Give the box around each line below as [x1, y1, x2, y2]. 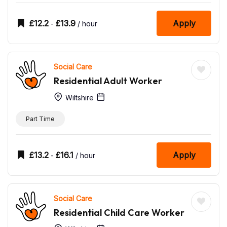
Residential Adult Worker [54, 74, 162, 87]
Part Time [26, 115, 55, 123]
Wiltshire [63, 93, 94, 102]
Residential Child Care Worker [54, 206, 184, 218]
